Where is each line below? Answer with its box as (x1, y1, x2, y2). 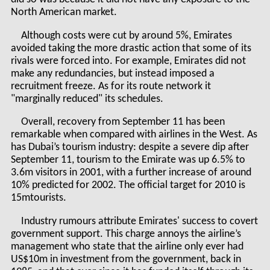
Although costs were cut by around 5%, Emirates (21, 30, 233, 41)
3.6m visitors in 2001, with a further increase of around (10, 168, 251, 178)
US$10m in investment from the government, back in (10, 254, 241, 265)
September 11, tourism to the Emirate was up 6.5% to (10, 155, 245, 166)
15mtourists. (10, 193, 66, 204)
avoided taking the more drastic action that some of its (10, 43, 251, 54)
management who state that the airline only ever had (10, 242, 243, 252)
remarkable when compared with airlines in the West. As (10, 130, 257, 140)
